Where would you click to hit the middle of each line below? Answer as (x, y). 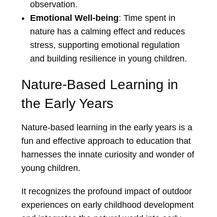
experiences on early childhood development (108, 205)
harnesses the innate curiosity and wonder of (108, 155)
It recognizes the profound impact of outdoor (107, 192)
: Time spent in (147, 18)
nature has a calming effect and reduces (107, 32)
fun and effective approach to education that (106, 141)
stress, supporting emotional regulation (105, 45)
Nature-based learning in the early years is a (107, 128)
